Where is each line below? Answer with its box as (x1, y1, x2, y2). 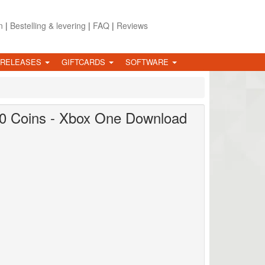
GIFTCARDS (62, 56, 108, 67)
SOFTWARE (125, 56, 171, 67)
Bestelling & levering (9, 20, 86, 31)
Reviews (116, 20, 148, 31)
